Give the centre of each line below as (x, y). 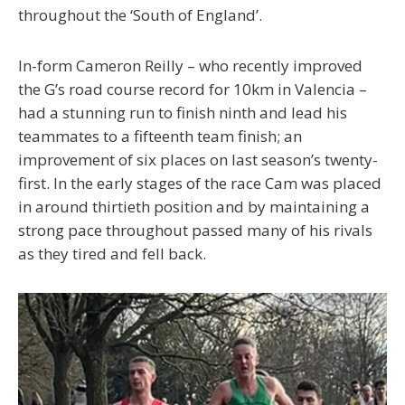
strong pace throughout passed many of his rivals (195, 230)
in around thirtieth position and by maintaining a (194, 206)
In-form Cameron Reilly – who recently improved (190, 65)
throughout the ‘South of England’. (144, 14)
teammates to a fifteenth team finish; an (160, 136)
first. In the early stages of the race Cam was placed (200, 183)
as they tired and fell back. (119, 253)
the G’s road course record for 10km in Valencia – (193, 89)
